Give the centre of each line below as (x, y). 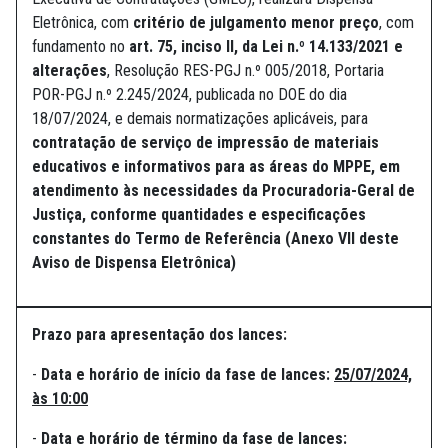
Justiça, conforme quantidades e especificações (199, 215)
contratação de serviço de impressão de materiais (205, 143)
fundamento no (80, 47)
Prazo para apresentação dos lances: (159, 335)
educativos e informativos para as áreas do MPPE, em (216, 167)
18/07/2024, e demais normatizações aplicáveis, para (200, 119)
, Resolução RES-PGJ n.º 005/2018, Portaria (245, 71)
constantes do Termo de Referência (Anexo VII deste (215, 239)
